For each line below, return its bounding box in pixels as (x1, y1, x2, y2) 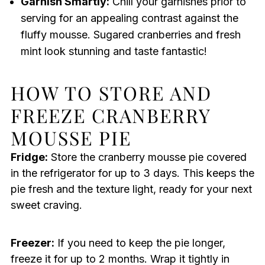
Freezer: (10, 237, 54, 250)
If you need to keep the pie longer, (54, 237, 225, 250)
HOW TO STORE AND (10, 80, 212, 106)
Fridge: (10, 151, 48, 164)
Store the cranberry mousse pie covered (47, 151, 247, 164)
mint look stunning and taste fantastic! (20, 45, 207, 58)
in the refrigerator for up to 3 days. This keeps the (10, 167, 254, 180)
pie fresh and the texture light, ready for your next (10, 183, 252, 196)
